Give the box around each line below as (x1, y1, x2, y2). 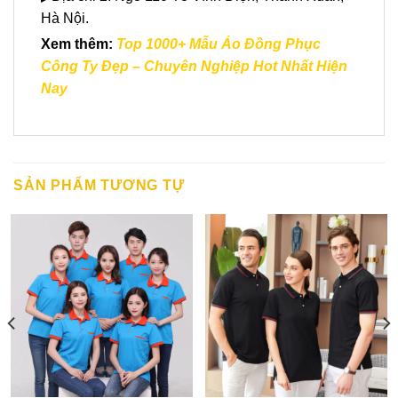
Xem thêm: (41, 36, 116, 52)
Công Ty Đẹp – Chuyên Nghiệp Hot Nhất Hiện (41, 59, 347, 75)
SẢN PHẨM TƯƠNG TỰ (13, 178, 185, 194)
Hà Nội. (41, 10, 89, 26)
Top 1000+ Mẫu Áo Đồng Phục (116, 36, 321, 52)
